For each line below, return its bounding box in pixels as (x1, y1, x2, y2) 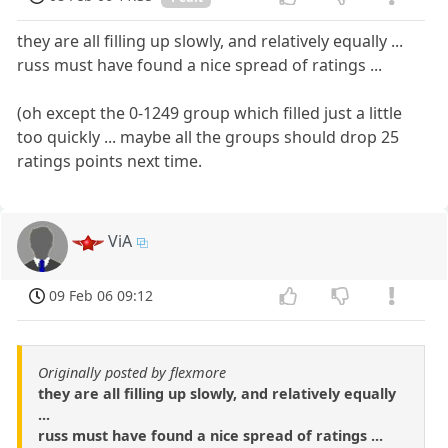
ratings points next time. (17, 150, 203, 173)
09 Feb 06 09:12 (49, 286, 154, 306)
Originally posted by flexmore (38, 362, 226, 382)
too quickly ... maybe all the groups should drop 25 (17, 126, 400, 149)
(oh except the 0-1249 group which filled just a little (17, 102, 403, 125)
